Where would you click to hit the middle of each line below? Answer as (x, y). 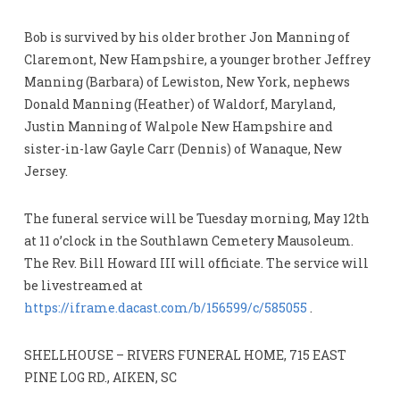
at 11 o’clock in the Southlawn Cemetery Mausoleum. (188, 241)
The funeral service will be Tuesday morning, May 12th (196, 219)
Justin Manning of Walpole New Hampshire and (178, 127)
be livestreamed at (83, 286)
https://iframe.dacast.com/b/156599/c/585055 (165, 308)
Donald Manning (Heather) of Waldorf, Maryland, (179, 104)
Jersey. (46, 171)
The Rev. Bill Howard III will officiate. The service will (196, 263)
